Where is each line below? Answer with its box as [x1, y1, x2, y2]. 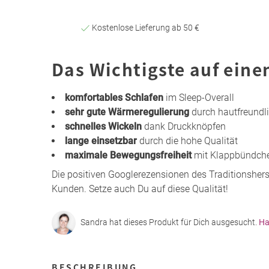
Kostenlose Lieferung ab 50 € [89, 22, 199, 32]
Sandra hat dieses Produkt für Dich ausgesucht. [80, 217, 259, 228]
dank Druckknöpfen [142, 120, 226, 132]
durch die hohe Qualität [137, 134, 238, 147]
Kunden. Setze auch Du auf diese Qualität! [52, 183, 228, 195]
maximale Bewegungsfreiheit [65, 149, 192, 161]
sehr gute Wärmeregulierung [65, 106, 189, 118]
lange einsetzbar [65, 134, 137, 147]
